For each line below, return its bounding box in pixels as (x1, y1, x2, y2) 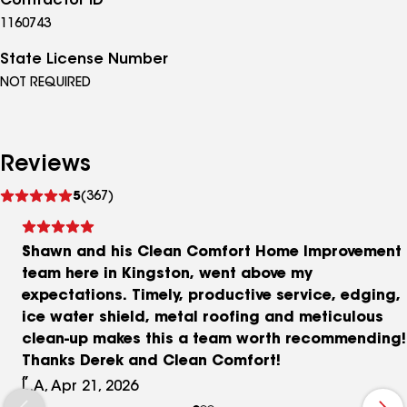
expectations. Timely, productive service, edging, (22, 289, 401, 303)
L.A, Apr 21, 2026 (22, 380, 138, 394)
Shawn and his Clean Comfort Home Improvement (22, 245, 402, 260)
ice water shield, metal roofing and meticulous (22, 311, 383, 325)
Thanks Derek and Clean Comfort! (22, 354, 281, 369)
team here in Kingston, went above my (22, 267, 313, 282)
